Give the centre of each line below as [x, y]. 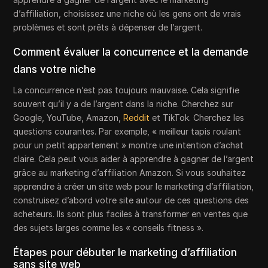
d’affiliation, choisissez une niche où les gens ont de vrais [127, 13]
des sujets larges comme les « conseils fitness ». [109, 227]
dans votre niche [55, 69]
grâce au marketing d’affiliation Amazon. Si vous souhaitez [130, 172]
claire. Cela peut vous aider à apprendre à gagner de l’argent [134, 159]
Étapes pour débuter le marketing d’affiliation [125, 252]
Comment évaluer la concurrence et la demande [131, 52]
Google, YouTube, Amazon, [68, 117]
